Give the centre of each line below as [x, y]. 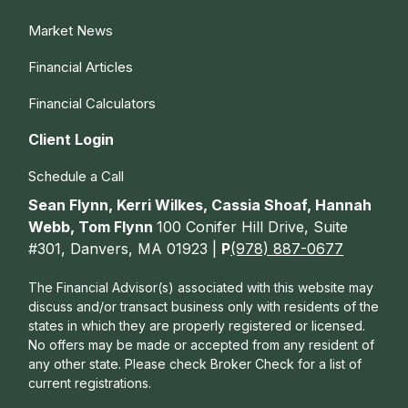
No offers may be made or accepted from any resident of [202, 345]
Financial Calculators [92, 104]
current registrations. [90, 383]
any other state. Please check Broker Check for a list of [195, 364]
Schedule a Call [76, 177]
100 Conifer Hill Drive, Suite [253, 227]
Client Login [71, 140]
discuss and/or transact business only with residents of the [204, 307]
